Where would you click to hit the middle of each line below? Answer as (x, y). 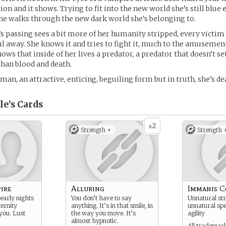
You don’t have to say (101, 198)
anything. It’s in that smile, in (112, 206)
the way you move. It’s (103, 213)
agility (196, 213)
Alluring (88, 188)
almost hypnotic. (95, 221)
